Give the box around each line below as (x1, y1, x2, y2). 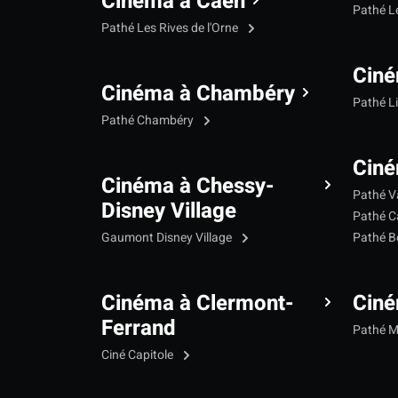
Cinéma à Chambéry (101, 77, 295, 109)
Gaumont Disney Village (101, 227, 235, 247)
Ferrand (101, 312, 176, 344)
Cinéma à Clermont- (101, 287, 294, 319)
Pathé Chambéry (101, 110, 196, 130)
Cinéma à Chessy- (101, 170, 275, 202)
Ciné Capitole (101, 345, 176, 364)
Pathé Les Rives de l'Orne (101, 18, 241, 37)
